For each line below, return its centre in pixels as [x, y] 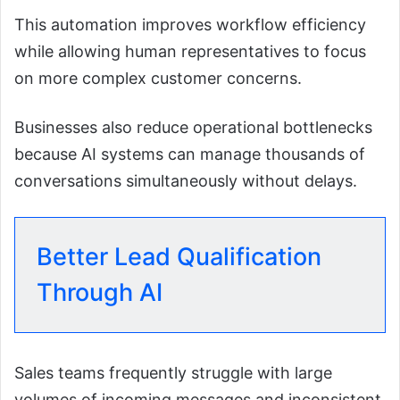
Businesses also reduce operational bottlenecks [193, 127]
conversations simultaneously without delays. [186, 180]
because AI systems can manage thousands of [190, 154]
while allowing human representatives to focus [190, 51]
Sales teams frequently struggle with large [173, 372]
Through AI [100, 292]
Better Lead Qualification [179, 256]
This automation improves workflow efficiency [190, 24]
